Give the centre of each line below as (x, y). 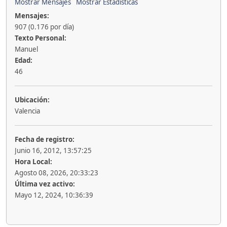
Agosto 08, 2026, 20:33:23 (56, 173)
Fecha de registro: (45, 139)
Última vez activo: (45, 184)
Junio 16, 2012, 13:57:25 (53, 150)
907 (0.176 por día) (44, 27)
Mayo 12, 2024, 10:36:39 (54, 195)
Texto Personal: (41, 38)
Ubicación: (32, 100)
